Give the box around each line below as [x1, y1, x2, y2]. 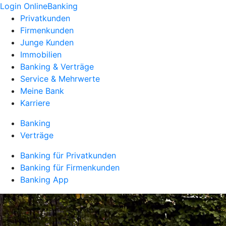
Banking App [20, 175, 69, 185]
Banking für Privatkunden [20, 150, 116, 160]
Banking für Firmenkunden [20, 162, 120, 173]
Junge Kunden [20, 37, 74, 47]
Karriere [20, 98, 50, 108]
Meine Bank [20, 86, 64, 96]
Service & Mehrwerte [20, 74, 100, 84]
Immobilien [20, 49, 62, 60]
